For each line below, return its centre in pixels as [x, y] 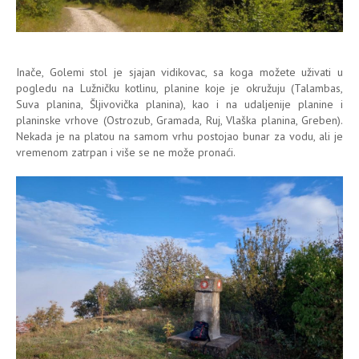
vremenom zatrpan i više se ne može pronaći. [126, 153]
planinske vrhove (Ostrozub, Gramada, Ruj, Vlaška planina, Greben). [179, 121]
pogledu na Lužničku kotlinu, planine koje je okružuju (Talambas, [179, 89]
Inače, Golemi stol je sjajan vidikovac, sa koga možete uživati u [179, 73]
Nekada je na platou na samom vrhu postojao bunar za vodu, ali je [179, 137]
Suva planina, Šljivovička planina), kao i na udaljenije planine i [179, 105]
